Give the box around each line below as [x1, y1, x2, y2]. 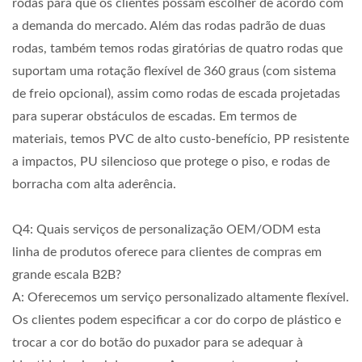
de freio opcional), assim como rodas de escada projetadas [12, 87, 340, 100]
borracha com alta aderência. [12, 178, 176, 191]
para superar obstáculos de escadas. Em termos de [12, 110, 297, 123]
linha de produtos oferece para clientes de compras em [12, 246, 322, 259]
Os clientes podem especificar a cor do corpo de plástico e [12, 314, 341, 326]
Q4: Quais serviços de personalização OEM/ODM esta [12, 223, 321, 236]
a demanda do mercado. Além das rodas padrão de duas [12, 19, 326, 32]
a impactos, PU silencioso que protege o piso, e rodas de [12, 155, 330, 168]
